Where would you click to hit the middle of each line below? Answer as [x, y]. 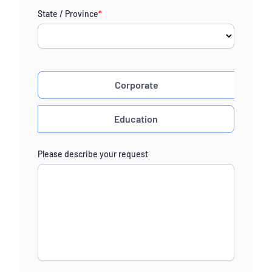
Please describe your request [93, 154]
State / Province [68, 13]
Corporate [136, 85]
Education [136, 119]
